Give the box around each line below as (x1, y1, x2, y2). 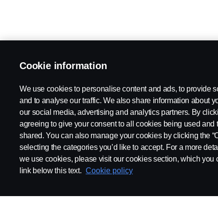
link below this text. (19, 166, 83, 175)
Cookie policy (85, 166, 133, 175)
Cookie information (19, 60, 107, 71)
